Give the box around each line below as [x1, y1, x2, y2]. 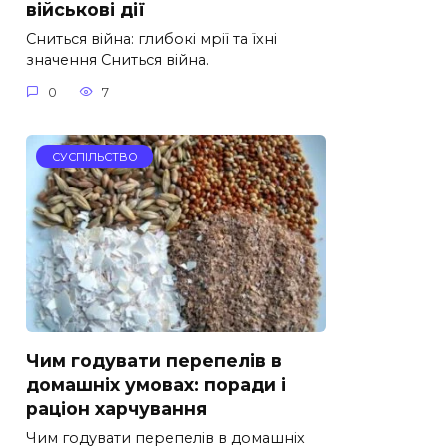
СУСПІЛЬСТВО [51, 149, 138, 164]
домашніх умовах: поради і [26, 373, 286, 395]
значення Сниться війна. [26, 51, 209, 70]
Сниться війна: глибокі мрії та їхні [26, 30, 277, 49]
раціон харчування [26, 397, 207, 419]
